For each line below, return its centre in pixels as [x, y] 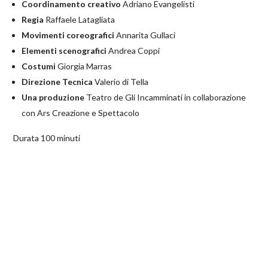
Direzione [41, 82]
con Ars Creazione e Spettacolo [81, 113]
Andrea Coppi [133, 51]
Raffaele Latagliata [80, 20]
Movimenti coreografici [68, 35]
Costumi [39, 66]
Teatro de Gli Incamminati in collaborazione [165, 98]
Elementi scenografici [64, 51]
